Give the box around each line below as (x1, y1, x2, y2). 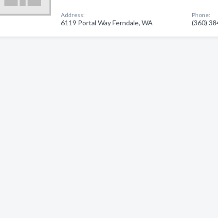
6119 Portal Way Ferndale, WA (61, 18, 153, 27)
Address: (61, 11, 85, 18)
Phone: (192, 11, 211, 18)
